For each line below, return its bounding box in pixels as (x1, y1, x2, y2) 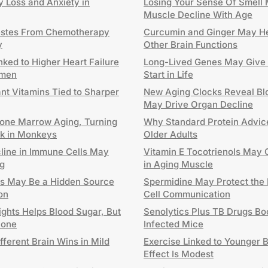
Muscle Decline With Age (144, 9, 252, 20)
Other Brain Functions (144, 39, 237, 50)
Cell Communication (144, 188, 230, 200)
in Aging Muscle (144, 159, 213, 170)
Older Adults (144, 129, 197, 140)
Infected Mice (144, 218, 203, 230)
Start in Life (144, 69, 193, 80)
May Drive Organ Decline (144, 99, 253, 110)
